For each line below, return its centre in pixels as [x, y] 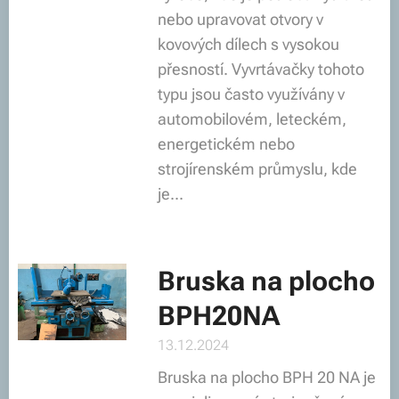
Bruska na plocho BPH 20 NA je [266, 377]
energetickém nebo [226, 144]
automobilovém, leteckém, [252, 119]
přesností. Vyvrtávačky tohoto [261, 69]
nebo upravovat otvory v [240, 19]
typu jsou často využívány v [251, 94]
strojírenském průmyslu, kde [257, 169]
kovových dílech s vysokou [248, 44]
